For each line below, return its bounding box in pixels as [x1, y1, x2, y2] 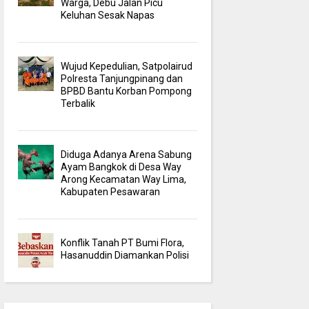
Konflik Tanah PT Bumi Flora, [61, 237, 185, 248]
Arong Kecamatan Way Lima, [61, 173, 187, 185]
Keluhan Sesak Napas [61, 9, 155, 21]
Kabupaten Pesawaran [61, 186, 161, 197]
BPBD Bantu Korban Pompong [61, 85, 192, 97]
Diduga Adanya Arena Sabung [61, 148, 192, 160]
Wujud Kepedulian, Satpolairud [61, 60, 193, 72]
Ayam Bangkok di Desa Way [61, 161, 182, 172]
